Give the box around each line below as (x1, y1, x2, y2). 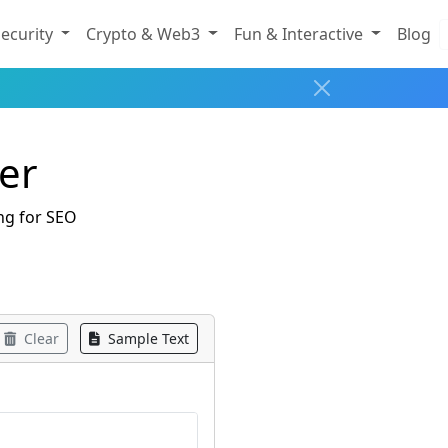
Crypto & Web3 (86, 22, 205, 45)
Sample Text (104, 329, 189, 349)
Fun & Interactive (234, 22, 368, 45)
